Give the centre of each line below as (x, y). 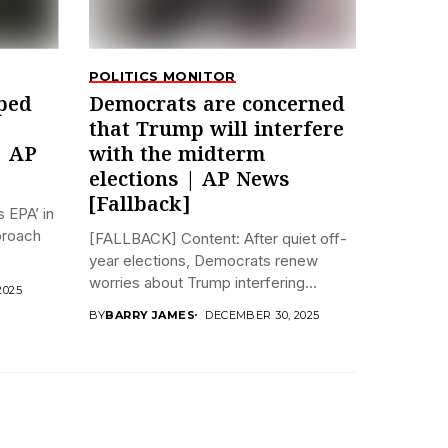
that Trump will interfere (216, 130)
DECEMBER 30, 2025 (262, 314)
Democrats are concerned (216, 105)
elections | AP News (189, 180)
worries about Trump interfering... (202, 282)
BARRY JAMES (150, 314)
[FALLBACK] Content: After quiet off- (217, 238)
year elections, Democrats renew (203, 260)
